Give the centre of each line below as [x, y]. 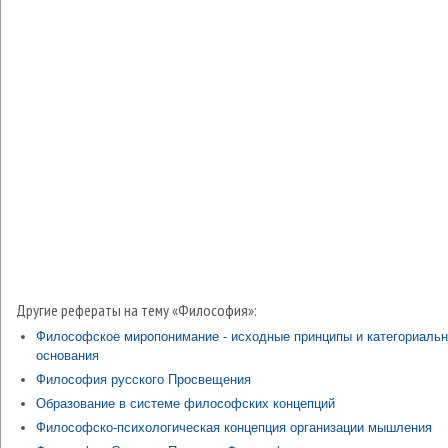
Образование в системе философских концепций [185, 403]
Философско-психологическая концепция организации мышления [234, 427]
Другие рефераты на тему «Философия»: [136, 310]
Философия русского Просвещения [143, 379]
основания [67, 355]
